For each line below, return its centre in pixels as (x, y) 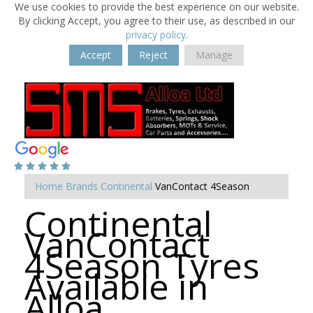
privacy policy (155, 35)
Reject (153, 55)
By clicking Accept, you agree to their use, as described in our (156, 21)
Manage (214, 55)
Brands (82, 186)
